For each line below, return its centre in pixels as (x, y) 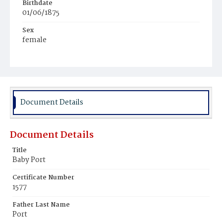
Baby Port (29, 160)
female (34, 40)
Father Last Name (41, 205)
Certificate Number (43, 178)
